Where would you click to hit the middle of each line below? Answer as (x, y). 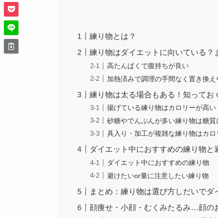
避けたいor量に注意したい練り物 (158, 175)
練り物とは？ (113, 36)
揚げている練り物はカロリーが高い (162, 108)
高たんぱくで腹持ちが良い (148, 66)
